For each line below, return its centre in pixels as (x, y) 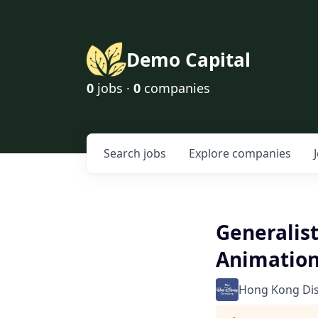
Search (124, 153)
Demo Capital (188, 60)
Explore (210, 153)
